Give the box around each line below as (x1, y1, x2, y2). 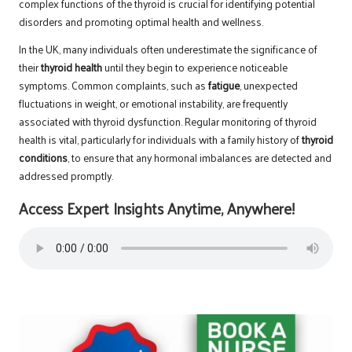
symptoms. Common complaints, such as (19, 75, 208, 95)
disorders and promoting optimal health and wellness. (19, 11, 263, 31)
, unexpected (240, 75, 298, 95)
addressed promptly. (19, 165, 113, 185)
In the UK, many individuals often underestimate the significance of (19, 38, 317, 59)
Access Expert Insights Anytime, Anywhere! (19, 194, 295, 222)
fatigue (208, 75, 240, 95)
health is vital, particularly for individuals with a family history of (19, 129, 302, 149)
